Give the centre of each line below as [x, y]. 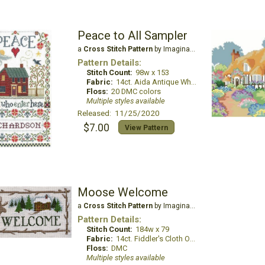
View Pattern [146, 128]
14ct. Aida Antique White [153, 82]
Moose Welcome [122, 192]
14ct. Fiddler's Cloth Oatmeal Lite [153, 239]
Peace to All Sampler [132, 35]
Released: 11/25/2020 [118, 113]
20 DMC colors [136, 91]
